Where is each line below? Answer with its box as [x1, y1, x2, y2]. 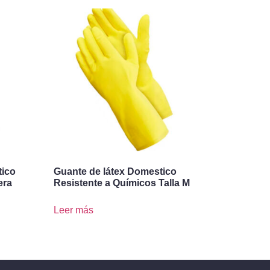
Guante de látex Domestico [53, 166, 177, 177]
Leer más [53, 205, 93, 216]
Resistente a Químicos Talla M [53, 178, 190, 189]
